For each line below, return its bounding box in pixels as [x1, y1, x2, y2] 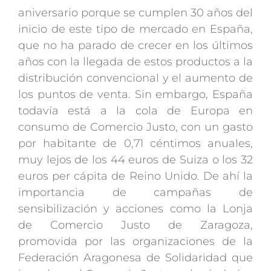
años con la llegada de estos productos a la [18, 55, 253, 69]
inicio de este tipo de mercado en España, [18, 22, 253, 36]
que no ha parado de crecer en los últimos [18, 39, 253, 53]
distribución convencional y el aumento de [18, 71, 253, 85]
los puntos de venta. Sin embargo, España [18, 88, 253, 102]
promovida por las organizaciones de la [18, 235, 253, 249]
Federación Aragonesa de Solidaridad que [18, 251, 253, 265]
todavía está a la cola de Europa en [18, 104, 253, 118]
